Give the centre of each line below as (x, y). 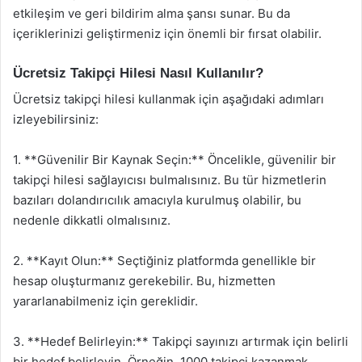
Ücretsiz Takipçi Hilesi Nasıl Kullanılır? (138, 73)
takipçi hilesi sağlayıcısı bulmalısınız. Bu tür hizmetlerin (170, 180)
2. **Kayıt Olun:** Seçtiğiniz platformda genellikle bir (164, 261)
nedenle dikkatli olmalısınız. (92, 220)
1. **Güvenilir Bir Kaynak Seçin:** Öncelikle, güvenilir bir (175, 160)
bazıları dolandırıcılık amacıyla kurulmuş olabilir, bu (157, 200)
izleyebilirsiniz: (56, 119)
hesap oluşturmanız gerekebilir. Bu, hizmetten (144, 281)
